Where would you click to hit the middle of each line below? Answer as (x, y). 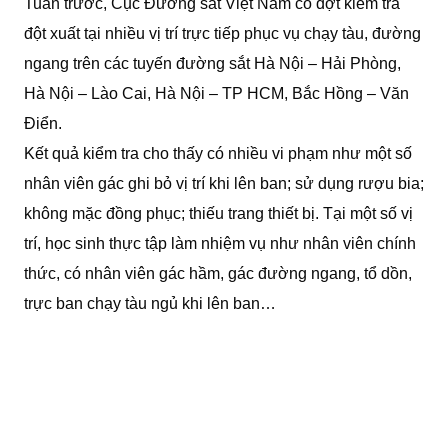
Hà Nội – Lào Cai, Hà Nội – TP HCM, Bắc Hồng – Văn (216, 94)
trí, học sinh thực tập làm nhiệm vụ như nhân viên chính (220, 244)
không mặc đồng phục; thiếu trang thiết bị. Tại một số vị (218, 214)
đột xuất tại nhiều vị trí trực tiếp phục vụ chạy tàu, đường (222, 34)
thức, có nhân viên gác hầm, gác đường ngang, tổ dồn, (218, 274)
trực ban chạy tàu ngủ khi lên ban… (150, 304)
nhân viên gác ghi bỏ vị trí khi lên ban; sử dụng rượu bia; (224, 184)
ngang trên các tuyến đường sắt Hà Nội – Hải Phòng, (212, 64)
